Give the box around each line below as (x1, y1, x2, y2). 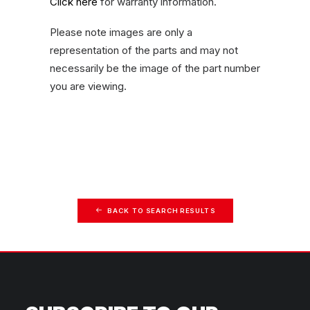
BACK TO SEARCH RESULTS (107, 206, 215, 215)
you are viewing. (50, 80, 127, 93)
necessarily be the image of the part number (50, 62, 260, 75)
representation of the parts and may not (50, 44, 238, 57)
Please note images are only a (50, 26, 192, 39)
